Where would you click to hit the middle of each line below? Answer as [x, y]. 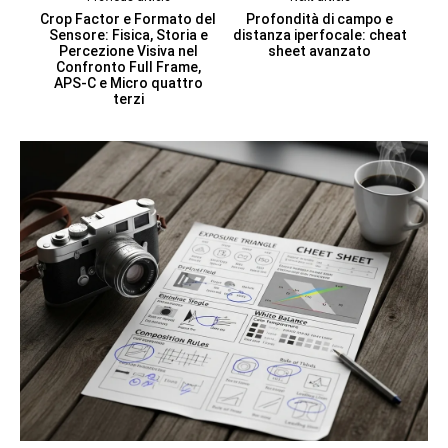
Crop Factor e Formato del [128, 18]
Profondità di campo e [320, 18]
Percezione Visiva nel [128, 50]
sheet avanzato [320, 50]
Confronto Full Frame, [128, 66]
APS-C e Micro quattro [128, 82]
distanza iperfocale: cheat [319, 34]
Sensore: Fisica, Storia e [128, 34]
